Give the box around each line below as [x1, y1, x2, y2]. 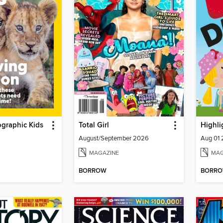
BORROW [79, 167, 107, 176]
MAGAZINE [89, 149, 119, 157]
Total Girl [79, 120, 109, 130]
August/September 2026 [79, 134, 149, 142]
